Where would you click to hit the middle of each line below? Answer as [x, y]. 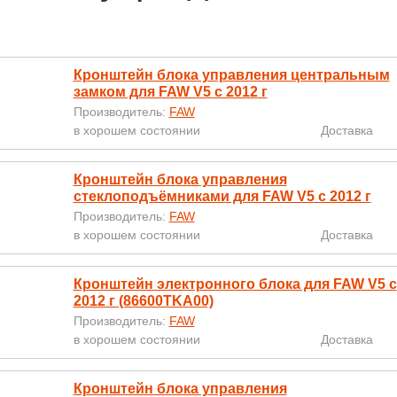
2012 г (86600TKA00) [143, 301]
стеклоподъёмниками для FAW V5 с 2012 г [222, 196]
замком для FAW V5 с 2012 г [170, 92]
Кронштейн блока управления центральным [231, 75]
